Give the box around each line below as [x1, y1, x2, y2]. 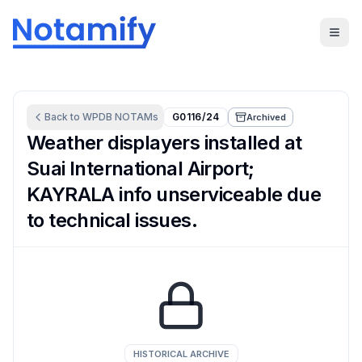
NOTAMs [112, 111, 158, 123]
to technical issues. [27, 208, 197, 232]
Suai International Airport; [27, 157, 255, 180]
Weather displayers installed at [27, 131, 302, 154]
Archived [246, 112, 287, 123]
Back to [44, 111, 82, 123]
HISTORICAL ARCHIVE [133, 348, 229, 360]
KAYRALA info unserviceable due [27, 183, 321, 206]
